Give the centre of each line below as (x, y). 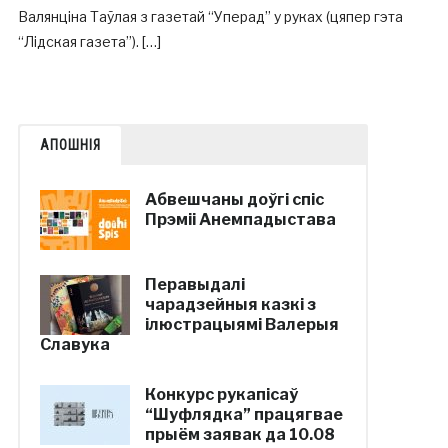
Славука (74, 344)
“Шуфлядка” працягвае (243, 414)
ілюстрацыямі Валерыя (241, 324)
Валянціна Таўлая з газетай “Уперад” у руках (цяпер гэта (210, 16)
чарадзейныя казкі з (230, 304)
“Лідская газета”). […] (89, 41)
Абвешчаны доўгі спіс (234, 199)
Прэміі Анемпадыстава (240, 219)
